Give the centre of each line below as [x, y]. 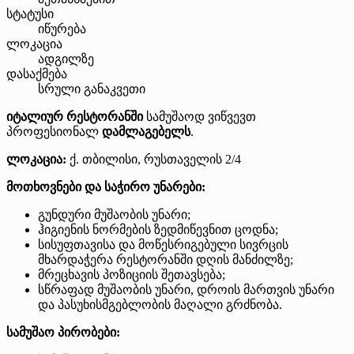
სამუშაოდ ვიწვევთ [200, 117]
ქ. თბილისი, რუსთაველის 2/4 [154, 160]
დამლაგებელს [146, 132]
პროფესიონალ [54, 132]
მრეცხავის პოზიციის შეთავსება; [132, 275]
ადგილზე [66, 59]
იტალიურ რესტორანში [75, 117]
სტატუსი [30, 14]
